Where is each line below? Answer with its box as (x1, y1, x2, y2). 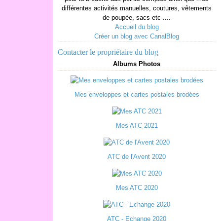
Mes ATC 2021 (115, 122, 158, 129)
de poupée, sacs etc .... (103, 14, 171, 21)
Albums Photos (113, 60, 160, 68)
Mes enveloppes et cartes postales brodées (74, 91, 199, 98)
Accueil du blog (114, 23, 159, 31)
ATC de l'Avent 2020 (108, 153, 166, 160)
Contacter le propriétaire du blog (58, 48, 158, 56)
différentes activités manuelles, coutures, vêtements (62, 4, 212, 12)
